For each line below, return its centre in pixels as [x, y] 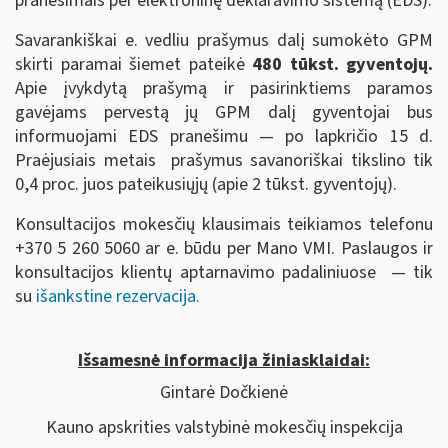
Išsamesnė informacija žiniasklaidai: [224, 360]
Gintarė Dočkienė [224, 392]
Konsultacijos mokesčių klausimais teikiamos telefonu [224, 224]
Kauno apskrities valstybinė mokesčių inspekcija [224, 427]
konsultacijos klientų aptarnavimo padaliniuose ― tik [224, 272]
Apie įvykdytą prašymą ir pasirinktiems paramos [224, 88]
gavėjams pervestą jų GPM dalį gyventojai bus [224, 112]
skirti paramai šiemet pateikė [133, 64]
